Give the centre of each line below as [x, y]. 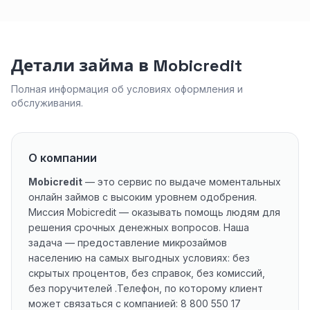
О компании [63, 158]
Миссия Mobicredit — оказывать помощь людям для [154, 212]
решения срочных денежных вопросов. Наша [139, 227]
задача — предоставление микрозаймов [128, 243]
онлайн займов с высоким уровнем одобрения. [143, 197]
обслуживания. [47, 103]
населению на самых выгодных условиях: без [139, 258]
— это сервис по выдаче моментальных [182, 182]
